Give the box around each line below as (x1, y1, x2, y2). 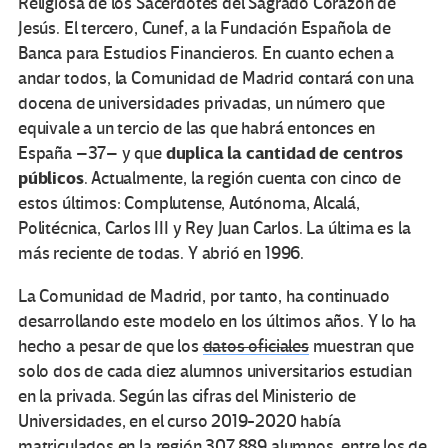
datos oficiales (202, 335, 309, 357)
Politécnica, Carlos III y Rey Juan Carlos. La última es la (18, 217, 411, 239)
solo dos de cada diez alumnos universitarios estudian (18, 360, 412, 382)
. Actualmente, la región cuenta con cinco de (83, 167, 401, 189)
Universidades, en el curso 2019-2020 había (18, 410, 341, 432)
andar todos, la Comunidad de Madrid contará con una (18, 67, 414, 89)
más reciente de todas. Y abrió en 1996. (18, 242, 304, 264)
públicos (18, 166, 84, 190)
